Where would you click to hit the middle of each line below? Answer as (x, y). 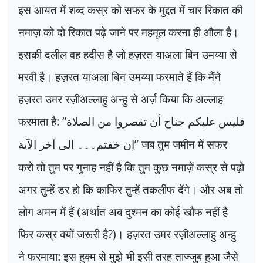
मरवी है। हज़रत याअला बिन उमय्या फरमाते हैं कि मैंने (119, 77)
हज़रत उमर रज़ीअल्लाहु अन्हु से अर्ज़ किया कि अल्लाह (121, 99)
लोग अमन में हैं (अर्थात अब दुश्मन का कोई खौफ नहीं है (123, 212)
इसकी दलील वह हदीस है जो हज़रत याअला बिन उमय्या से (128, 55)
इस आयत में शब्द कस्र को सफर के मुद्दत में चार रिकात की (130, 10)
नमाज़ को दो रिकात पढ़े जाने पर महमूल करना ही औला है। (129, 32)
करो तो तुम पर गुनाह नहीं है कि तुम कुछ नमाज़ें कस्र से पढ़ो (131, 167)
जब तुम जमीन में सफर (184, 144)
